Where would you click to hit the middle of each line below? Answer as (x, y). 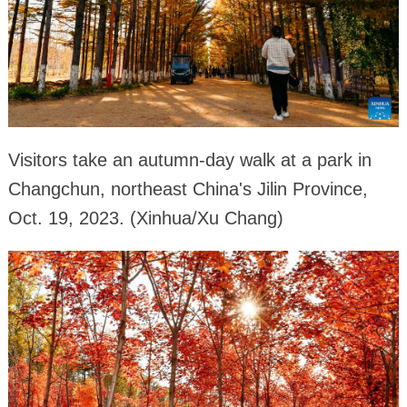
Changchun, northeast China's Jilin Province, (188, 189)
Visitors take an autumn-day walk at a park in (189, 160)
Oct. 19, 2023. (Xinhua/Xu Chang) (145, 218)
